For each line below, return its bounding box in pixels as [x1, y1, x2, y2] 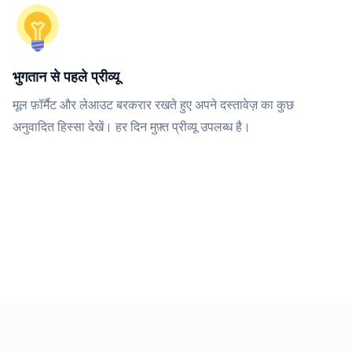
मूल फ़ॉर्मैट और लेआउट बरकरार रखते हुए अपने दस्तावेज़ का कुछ [13, 96, 294, 113]
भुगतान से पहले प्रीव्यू [13, 67, 119, 86]
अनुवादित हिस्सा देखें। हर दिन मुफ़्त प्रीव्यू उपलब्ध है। [13, 118, 251, 135]
